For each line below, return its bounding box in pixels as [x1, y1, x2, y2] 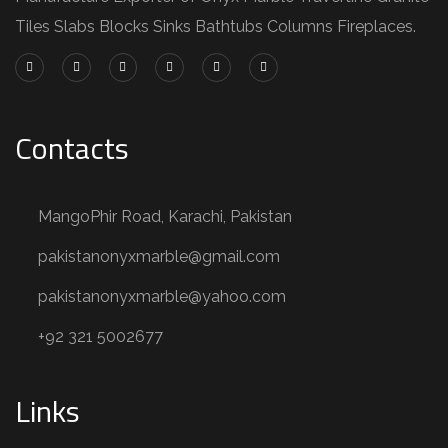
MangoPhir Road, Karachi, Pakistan [38, 207, 292, 227]
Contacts [15, 125, 129, 172]
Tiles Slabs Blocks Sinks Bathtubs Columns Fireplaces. [15, 17, 416, 36]
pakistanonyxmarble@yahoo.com [38, 287, 286, 307]
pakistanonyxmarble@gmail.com [38, 247, 280, 267]
